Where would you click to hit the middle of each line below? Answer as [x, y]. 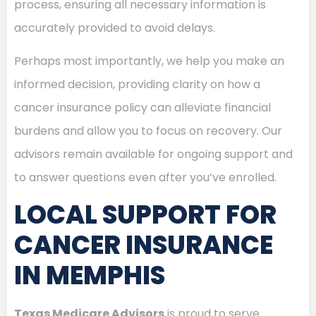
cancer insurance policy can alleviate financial [142, 108]
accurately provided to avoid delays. [115, 28]
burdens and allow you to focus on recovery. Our [148, 131]
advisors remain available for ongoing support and [153, 154]
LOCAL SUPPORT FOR [145, 214]
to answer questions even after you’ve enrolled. [145, 178]
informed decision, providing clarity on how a [137, 85]
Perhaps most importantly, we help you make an [149, 61]
